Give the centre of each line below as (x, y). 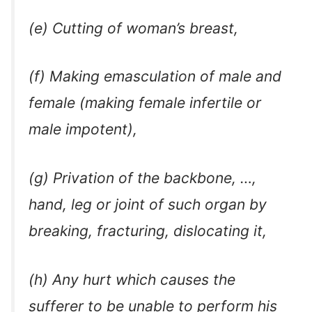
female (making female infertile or (145, 103)
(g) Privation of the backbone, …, (142, 178)
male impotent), (83, 130)
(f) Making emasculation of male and (155, 77)
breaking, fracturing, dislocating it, (148, 231)
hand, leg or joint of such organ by (148, 204)
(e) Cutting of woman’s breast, (133, 28)
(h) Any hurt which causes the (132, 279)
